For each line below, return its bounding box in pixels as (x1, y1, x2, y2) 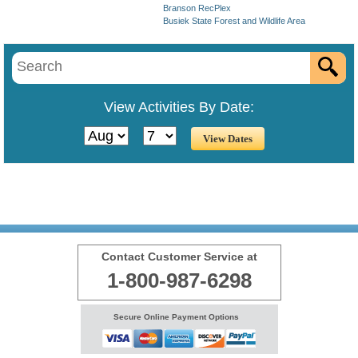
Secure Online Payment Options (113, 312, 239, 321)
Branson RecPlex (163, 3, 231, 13)
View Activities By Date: (104, 99, 254, 115)
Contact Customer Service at (101, 249, 257, 263)
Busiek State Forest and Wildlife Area (163, 16, 305, 26)
